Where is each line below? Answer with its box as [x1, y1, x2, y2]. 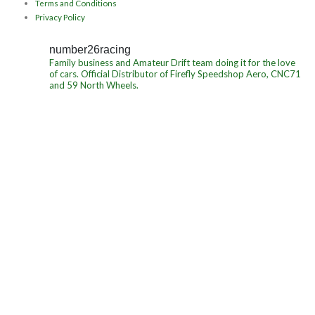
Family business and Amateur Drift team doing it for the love [49, 56, 295, 68]
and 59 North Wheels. [49, 79, 139, 91]
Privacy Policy [34, 11, 85, 22]
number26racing [49, 43, 131, 56]
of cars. [49, 67, 79, 79]
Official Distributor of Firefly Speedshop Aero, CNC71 [79, 67, 301, 79]
